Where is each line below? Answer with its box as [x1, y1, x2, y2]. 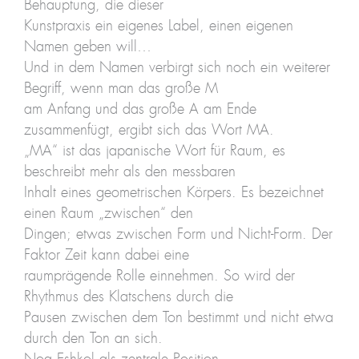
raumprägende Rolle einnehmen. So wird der [23, 268, 295, 284]
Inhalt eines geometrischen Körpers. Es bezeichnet [23, 185, 324, 200]
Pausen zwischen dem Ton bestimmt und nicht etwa [23, 310, 333, 325]
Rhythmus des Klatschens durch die [23, 289, 233, 305]
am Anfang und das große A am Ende [23, 102, 256, 117]
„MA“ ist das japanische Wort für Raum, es [23, 143, 285, 159]
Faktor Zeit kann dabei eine [23, 248, 189, 263]
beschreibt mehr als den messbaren [23, 164, 236, 179]
